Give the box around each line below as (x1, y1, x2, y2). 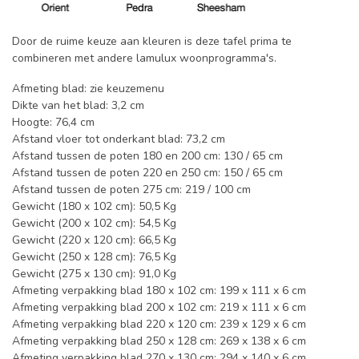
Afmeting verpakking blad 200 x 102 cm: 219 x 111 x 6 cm (12, 299, 306, 315)
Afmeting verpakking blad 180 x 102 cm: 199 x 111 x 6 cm (12, 282, 306, 298)
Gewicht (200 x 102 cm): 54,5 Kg (12, 215, 176, 231)
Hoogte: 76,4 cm (12, 114, 95, 130)
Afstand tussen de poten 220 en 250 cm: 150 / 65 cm (12, 164, 283, 180)
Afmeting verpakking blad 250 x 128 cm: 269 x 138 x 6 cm (12, 333, 306, 349)
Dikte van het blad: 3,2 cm (12, 97, 144, 113)
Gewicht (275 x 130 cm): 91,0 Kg (12, 265, 176, 281)
